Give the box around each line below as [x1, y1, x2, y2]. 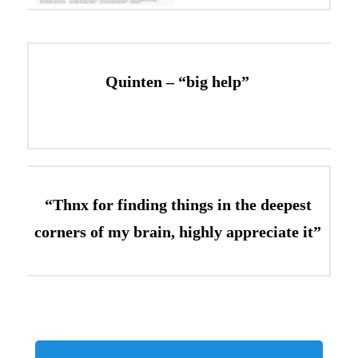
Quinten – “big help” [105, 72, 254, 90]
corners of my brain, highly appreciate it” [34, 222, 322, 241]
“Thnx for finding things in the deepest [44, 195, 312, 213]
